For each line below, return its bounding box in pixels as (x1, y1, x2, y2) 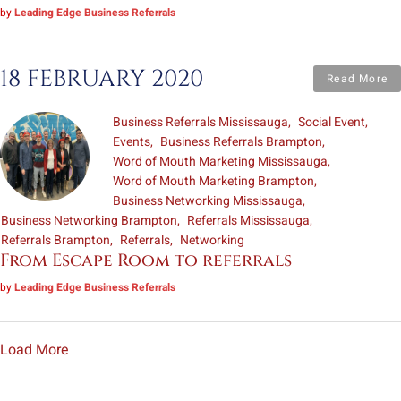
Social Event (298, 112, 365, 132)
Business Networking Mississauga (113, 191, 303, 210)
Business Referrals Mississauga (113, 112, 288, 132)
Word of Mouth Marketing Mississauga (113, 151, 328, 171)
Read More (327, 70, 388, 87)
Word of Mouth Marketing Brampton (113, 171, 314, 191)
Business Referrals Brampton (160, 132, 322, 151)
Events (113, 132, 150, 151)
